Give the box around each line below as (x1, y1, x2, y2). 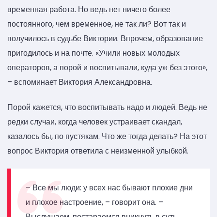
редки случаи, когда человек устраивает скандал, (7, 116, 182, 127)
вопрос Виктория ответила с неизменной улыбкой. (7, 145, 188, 156)
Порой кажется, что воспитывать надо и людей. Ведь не (7, 101, 207, 113)
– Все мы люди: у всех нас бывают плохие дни (26, 182, 193, 193)
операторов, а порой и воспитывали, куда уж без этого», (7, 62, 207, 74)
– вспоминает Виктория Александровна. (7, 77, 152, 88)
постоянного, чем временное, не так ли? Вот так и (7, 18, 186, 30)
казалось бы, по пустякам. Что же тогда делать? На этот (7, 130, 207, 142)
